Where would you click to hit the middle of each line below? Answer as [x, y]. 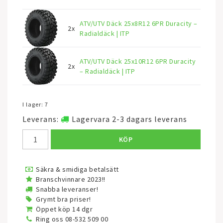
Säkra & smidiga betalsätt [77, 169]
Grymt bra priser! [63, 199]
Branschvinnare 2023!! [71, 179]
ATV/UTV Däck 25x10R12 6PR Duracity [138, 61]
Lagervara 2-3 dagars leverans [129, 119]
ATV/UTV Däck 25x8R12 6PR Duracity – [139, 23]
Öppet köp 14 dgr [64, 209]
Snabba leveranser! [67, 189]
